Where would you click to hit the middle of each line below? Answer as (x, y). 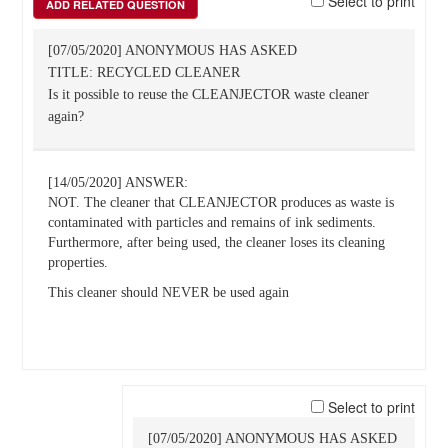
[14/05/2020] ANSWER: (117, 182)
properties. (77, 262)
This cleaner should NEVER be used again (168, 292)
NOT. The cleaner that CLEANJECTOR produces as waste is (220, 202)
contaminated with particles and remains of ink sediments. (211, 222)
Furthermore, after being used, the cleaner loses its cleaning (216, 242)
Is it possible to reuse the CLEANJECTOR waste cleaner (208, 94)
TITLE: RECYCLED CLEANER (143, 72)
